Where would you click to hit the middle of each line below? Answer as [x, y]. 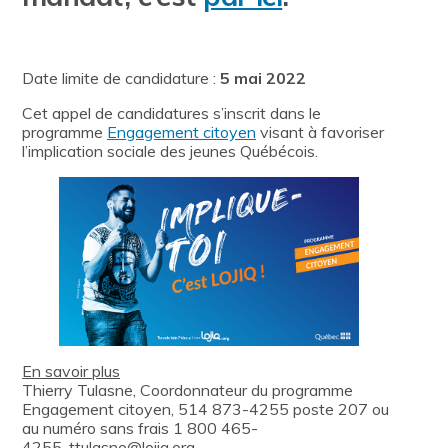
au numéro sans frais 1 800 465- [140, 427]
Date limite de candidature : [119, 78]
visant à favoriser [320, 132]
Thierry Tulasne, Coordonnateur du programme [187, 389]
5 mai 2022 [261, 78]
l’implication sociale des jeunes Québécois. [170, 151]
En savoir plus [71, 370]
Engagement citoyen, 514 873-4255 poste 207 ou [205, 408]
